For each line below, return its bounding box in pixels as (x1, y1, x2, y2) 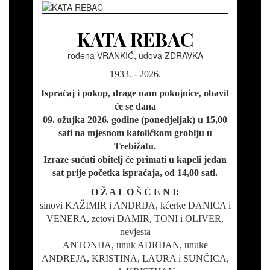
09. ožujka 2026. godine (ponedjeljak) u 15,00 (43, 115, 227, 125)
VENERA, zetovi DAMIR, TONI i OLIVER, (46, 213, 224, 224)
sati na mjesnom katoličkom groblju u (58, 128, 212, 139)
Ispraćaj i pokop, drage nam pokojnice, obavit (41, 88, 229, 99)
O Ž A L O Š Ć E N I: (91, 187, 179, 198)
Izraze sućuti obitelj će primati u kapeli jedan (43, 154, 227, 165)
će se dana (114, 101, 156, 112)
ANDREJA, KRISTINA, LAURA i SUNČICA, (41, 253, 229, 264)
